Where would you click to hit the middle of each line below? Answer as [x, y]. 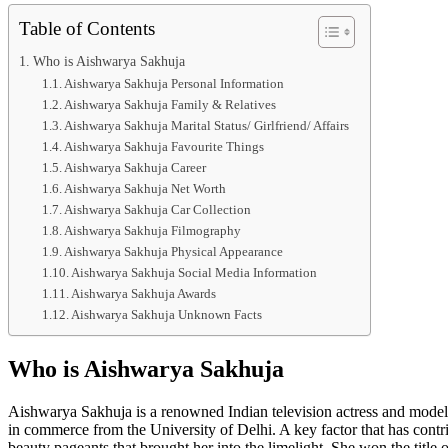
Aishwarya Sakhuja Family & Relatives [170, 104]
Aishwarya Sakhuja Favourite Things [164, 146]
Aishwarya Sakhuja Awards [145, 293]
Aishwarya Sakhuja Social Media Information [194, 272]
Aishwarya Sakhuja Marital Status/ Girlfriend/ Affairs [207, 125]
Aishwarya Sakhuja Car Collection [158, 209]
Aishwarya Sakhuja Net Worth [145, 188]
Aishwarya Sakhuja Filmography [153, 230]
